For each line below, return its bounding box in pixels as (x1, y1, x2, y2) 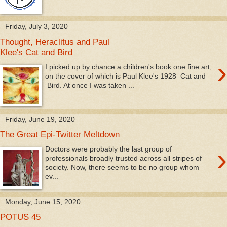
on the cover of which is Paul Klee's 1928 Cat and (45, 71, 206, 80)
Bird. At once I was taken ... (45, 81, 135, 89)
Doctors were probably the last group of (45, 144, 172, 153)
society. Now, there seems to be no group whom (45, 163, 200, 171)
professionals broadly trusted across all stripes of (45, 154, 202, 162)
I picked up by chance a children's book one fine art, (45, 62, 212, 71)
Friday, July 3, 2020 (5, 22, 68, 30)
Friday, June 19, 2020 (5, 115, 75, 124)
